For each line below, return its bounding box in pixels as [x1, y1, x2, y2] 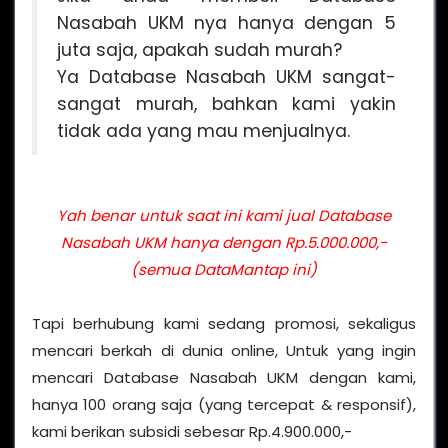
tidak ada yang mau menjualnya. [57, 118, 350, 143]
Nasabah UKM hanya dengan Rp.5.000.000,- [61, 231, 387, 253]
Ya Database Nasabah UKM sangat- [57, 64, 396, 89]
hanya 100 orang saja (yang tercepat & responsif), [32, 393, 416, 415]
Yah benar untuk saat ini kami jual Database [57, 204, 391, 226]
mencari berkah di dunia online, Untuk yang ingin [32, 339, 416, 361]
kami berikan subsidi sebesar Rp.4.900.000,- [32, 420, 352, 442]
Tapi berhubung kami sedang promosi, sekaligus [32, 312, 416, 334]
